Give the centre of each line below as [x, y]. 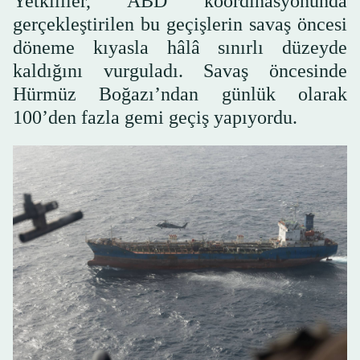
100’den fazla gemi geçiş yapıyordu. [155, 117]
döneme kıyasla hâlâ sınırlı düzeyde [180, 47]
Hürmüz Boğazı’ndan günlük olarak [180, 94]
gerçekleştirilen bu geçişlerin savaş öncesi [180, 24]
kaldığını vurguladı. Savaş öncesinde [180, 70]
